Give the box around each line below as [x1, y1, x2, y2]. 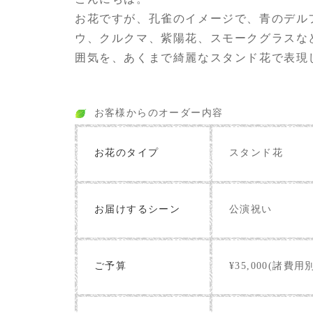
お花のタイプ [94, 147, 159, 159]
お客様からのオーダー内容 [94, 108, 224, 119]
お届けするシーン [94, 204, 181, 215]
